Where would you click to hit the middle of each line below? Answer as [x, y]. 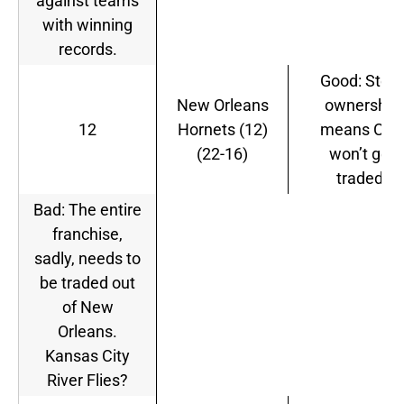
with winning [87, 25]
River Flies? [87, 381]
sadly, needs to [87, 259]
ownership [362, 106]
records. [87, 50]
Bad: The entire [87, 210]
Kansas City [87, 356]
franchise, [87, 234]
